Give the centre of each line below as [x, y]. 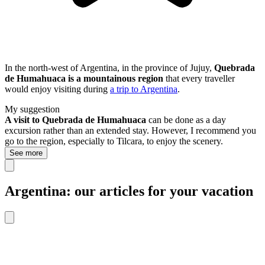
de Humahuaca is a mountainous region [84, 79]
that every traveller [199, 79]
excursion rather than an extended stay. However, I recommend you [130, 131]
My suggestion [32, 109]
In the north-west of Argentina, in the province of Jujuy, [109, 68]
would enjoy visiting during [57, 89]
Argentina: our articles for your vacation [129, 191]
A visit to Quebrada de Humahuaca [75, 120]
